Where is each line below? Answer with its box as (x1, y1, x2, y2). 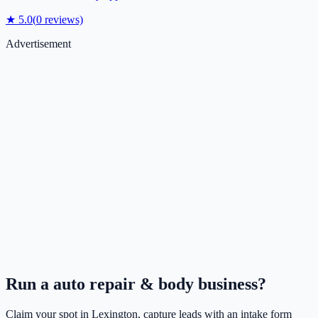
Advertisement (6, 38, 71, 50)
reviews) (42, 13, 83, 26)
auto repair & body (53, 275, 194, 294)
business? (194, 275, 266, 294)
